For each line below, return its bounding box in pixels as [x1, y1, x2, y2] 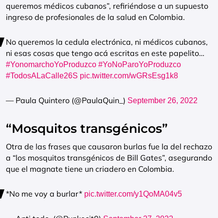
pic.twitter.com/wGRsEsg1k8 [80, 72, 178, 80]
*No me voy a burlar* [6, 189, 84, 199]
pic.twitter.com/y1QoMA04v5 [84, 190, 182, 198]
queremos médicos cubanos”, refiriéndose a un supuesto [6, 1, 208, 11]
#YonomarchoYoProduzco [6, 60, 96, 69]
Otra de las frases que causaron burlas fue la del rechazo [6, 142, 212, 151]
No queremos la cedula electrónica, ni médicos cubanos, [6, 37, 208, 47]
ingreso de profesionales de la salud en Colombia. [6, 12, 185, 22]
